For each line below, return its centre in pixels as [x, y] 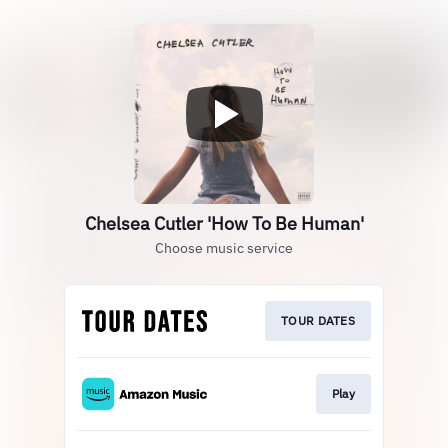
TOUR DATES [318, 320]
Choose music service [224, 248]
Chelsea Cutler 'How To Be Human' [224, 223]
